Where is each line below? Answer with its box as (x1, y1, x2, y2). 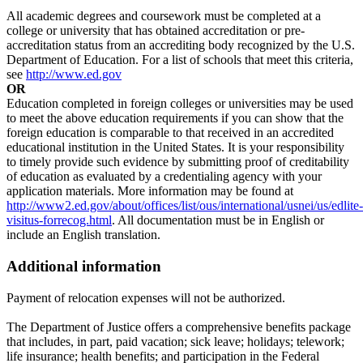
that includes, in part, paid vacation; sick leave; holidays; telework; (6, 334, 344, 348)
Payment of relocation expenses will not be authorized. (6, 290, 285, 305)
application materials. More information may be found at (6, 184, 293, 199)
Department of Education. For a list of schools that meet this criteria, (6, 53, 353, 67)
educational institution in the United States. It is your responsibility (6, 140, 344, 155)
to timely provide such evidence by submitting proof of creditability (6, 155, 349, 169)
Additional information (6, 257, 161, 275)
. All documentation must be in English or (112, 213, 324, 228)
